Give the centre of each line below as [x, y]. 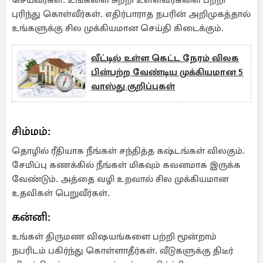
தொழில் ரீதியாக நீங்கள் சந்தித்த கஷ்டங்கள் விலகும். [128, 151]
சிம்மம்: [31, 131]
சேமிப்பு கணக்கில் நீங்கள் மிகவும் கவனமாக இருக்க [126, 165]
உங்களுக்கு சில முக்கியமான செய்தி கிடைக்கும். [118, 28]
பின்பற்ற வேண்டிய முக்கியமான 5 [167, 72]
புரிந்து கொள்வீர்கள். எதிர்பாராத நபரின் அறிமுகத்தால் [131, 14]
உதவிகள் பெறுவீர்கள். [61, 193]
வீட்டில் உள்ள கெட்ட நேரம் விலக [165, 58]
